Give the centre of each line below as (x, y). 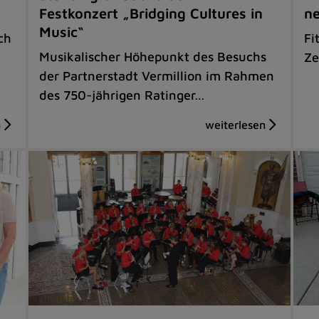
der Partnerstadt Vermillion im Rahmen (157, 75)
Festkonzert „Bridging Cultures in (151, 13)
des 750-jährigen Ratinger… (122, 95)
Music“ (62, 31)
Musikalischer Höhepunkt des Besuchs (153, 56)
